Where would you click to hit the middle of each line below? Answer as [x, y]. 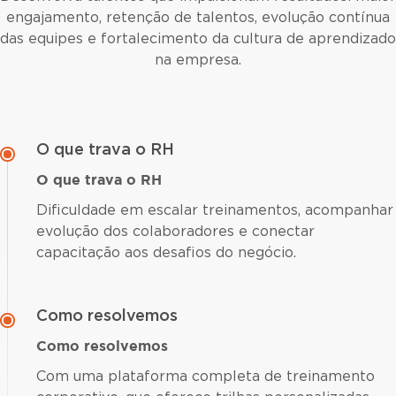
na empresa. [198, 60]
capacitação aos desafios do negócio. [166, 252]
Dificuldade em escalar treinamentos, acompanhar [215, 210]
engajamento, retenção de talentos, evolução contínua [198, 17]
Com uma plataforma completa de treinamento [206, 376]
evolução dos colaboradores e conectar [175, 231]
